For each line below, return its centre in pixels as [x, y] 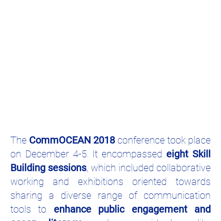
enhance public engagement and [132, 209]
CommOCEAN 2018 [72, 140]
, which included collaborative [148, 168]
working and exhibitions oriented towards [110, 182]
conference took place [163, 140]
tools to [32, 209]
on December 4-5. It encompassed [89, 154]
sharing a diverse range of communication [110, 196]
